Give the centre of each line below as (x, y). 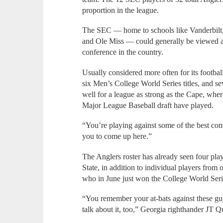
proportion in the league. (121, 10)
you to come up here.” (117, 136)
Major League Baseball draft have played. (150, 105)
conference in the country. (124, 52)
